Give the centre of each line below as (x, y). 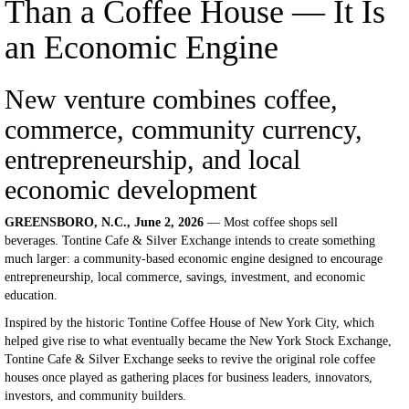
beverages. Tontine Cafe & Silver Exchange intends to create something (190, 241)
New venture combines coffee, (171, 99)
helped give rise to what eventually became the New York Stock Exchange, (198, 341)
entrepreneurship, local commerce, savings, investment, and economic (185, 277)
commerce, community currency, (184, 129)
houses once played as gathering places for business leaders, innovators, (189, 378)
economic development (131, 189)
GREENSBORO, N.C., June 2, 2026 (104, 222)
